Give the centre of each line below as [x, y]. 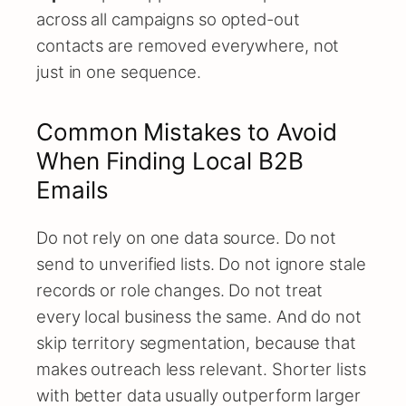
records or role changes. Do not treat [180, 290]
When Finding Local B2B [170, 161]
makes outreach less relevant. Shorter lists [201, 368]
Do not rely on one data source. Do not [187, 237]
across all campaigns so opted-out [168, 19]
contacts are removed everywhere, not [188, 46]
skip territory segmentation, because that [196, 342]
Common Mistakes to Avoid [187, 132]
